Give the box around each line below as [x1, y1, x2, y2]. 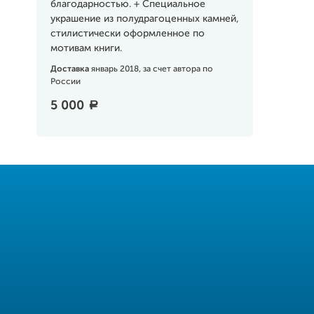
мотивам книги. [50, 43, 122, 53]
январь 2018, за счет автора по [90, 65, 213, 74]
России [50, 78, 81, 86]
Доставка [50, 65, 91, 74]
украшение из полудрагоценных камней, [50, 14, 239, 24]
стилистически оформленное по [50, 29, 205, 39]
